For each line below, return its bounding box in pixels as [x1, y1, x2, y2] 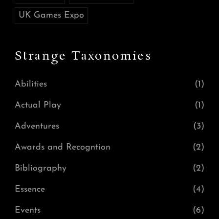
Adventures [15, 121, 59, 131]
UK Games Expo [19, 10, 84, 20]
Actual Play [15, 100, 61, 110]
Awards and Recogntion [15, 142, 110, 152]
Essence [15, 184, 45, 194]
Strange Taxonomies [15, 48, 152, 65]
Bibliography [15, 163, 66, 173]
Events [15, 205, 41, 215]
